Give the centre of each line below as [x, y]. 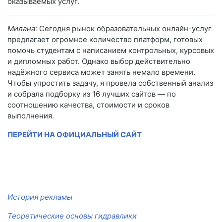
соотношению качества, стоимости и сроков [88, 105]
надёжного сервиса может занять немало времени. [101, 72]
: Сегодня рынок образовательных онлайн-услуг [123, 28]
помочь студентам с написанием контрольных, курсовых [111, 50]
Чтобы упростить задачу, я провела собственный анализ [110, 83]
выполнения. [31, 115]
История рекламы [40, 197]
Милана [21, 28]
